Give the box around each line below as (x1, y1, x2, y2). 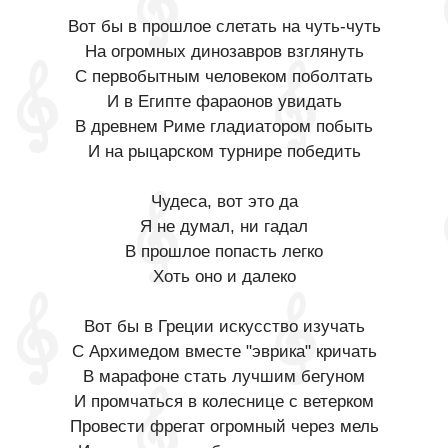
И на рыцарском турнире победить (87, 142, 361, 161)
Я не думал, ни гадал (140, 217, 308, 236)
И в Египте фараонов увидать (106, 92, 342, 111)
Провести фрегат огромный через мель (69, 417, 379, 436)
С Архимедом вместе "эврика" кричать (71, 342, 377, 361)
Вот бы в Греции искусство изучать (83, 317, 365, 336)
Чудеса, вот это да (150, 192, 298, 211)
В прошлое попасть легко (125, 242, 323, 261)
